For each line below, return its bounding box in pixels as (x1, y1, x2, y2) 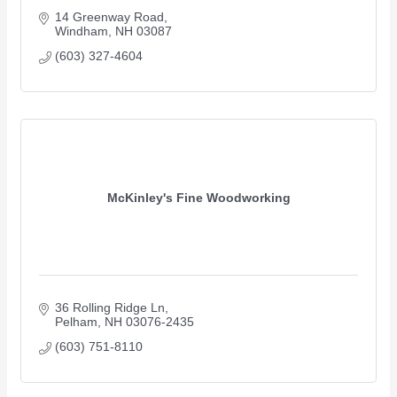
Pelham (54, 315, 97, 330)
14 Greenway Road (54, 10, 164, 25)
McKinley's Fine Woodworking (106, 190, 291, 205)
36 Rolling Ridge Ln (54, 300, 165, 315)
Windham (54, 24, 108, 39)
